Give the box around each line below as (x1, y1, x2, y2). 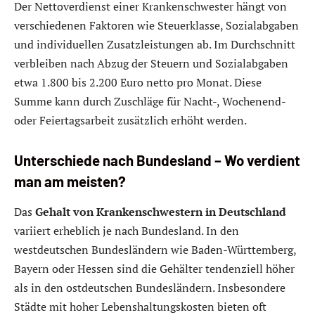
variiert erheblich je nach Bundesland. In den (14, 223, 239, 239)
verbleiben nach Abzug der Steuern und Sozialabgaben (14, 56, 288, 72)
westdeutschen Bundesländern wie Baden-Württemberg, (14, 242, 296, 258)
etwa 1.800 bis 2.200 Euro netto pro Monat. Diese (14, 75, 262, 91)
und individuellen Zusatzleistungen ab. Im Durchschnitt (14, 37, 295, 53)
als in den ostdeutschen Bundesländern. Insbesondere (14, 280, 285, 296)
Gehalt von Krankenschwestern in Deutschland (35, 204, 286, 220)
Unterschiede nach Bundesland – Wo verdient (14, 151, 300, 169)
